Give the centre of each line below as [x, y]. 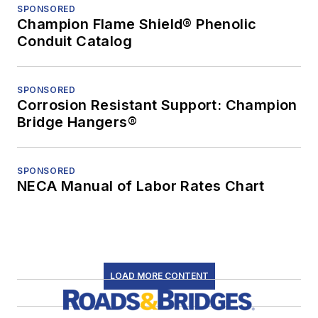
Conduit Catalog [75, 41]
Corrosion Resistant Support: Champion [157, 105]
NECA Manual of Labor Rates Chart [141, 186]
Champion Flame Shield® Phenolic [137, 24]
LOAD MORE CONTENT [159, 275]
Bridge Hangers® [77, 122]
